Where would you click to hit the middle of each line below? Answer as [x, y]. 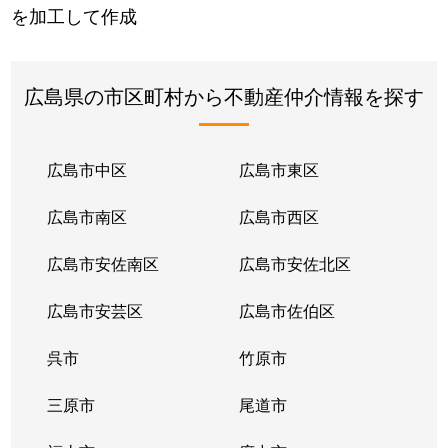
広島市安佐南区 [103, 263]
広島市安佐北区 [294, 263]
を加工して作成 [74, 15]
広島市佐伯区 [286, 310]
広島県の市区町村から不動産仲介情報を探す [224, 95]
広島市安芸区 [95, 310]
